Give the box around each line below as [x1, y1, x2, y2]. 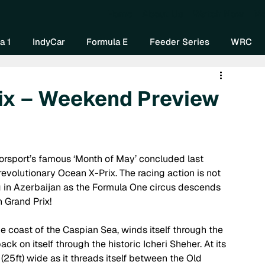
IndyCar [32, 35, 65, 47]
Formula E [86, 35, 128, 47]
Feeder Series [149, 35, 209, 47]
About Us [142, 7, 184, 20]
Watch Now [193, 7, 244, 20]
